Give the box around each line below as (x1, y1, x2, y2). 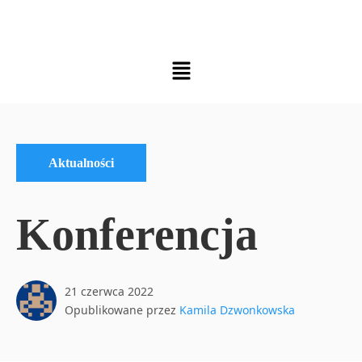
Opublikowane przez (65, 302, 179, 318)
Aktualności (48, 155, 114, 170)
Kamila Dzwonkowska (179, 302, 295, 318)
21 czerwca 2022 (65, 284, 154, 300)
